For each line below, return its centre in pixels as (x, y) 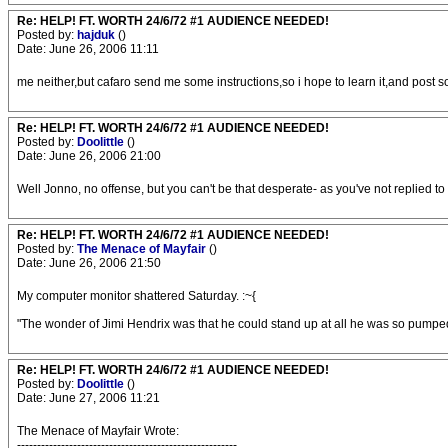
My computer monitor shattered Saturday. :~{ (136, 296)
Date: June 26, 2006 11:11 (88, 49)
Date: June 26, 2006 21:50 (89, 263)
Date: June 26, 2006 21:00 (89, 156)
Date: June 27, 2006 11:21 (88, 398)
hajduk (97, 35)
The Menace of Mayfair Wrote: (98, 431)
